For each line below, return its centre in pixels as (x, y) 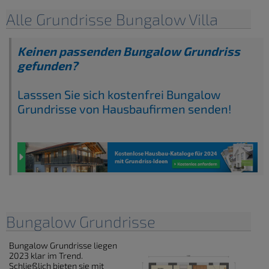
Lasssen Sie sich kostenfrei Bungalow (119, 95)
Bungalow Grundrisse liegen (63, 246)
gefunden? (47, 66)
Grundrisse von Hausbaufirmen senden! (125, 109)
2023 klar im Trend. (46, 256)
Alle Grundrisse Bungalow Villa (112, 19)
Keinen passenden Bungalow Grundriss (129, 51)
